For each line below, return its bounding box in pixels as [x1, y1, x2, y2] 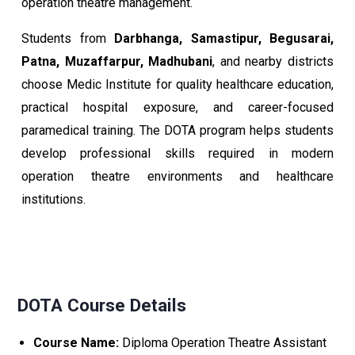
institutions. [21, 192, 86, 207]
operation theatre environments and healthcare [21, 169, 334, 184]
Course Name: [33, 335, 119, 350]
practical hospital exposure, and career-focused [21, 100, 334, 115]
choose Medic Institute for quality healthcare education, [21, 77, 334, 92]
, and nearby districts [212, 54, 334, 69]
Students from [21, 31, 114, 46]
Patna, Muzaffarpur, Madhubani [21, 54, 213, 69]
